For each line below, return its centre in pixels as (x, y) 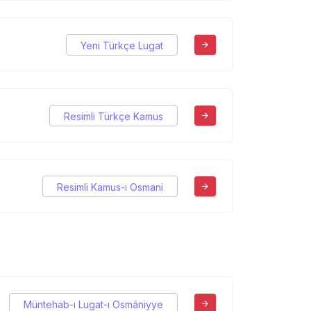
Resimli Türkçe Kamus (114, 116)
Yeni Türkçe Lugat (122, 45)
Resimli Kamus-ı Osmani (110, 187)
